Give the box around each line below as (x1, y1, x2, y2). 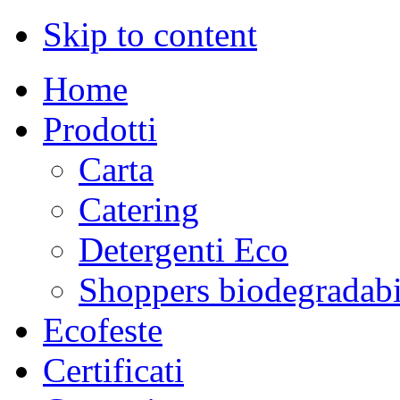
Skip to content (43, 15, 257, 54)
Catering (79, 190, 199, 229)
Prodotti (43, 110, 157, 148)
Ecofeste (43, 311, 162, 349)
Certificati (43, 351, 184, 389)
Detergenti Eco (79, 230, 288, 269)
